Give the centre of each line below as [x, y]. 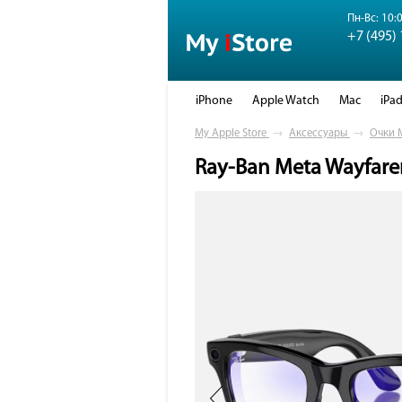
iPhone [214, 101]
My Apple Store [231, 134]
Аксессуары [318, 134]
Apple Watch [286, 101]
